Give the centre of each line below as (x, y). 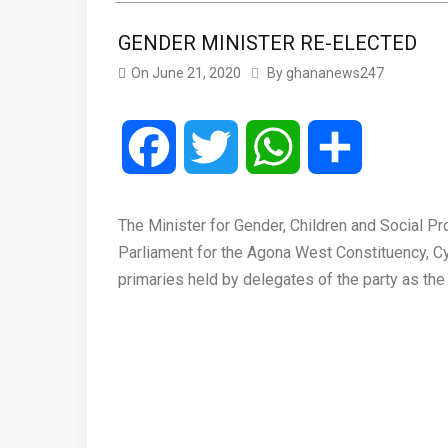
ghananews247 (335, 72)
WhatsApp (336, 146)
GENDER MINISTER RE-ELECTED (267, 42)
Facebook (210, 146)
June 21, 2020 (196, 72)
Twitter (262, 146)
